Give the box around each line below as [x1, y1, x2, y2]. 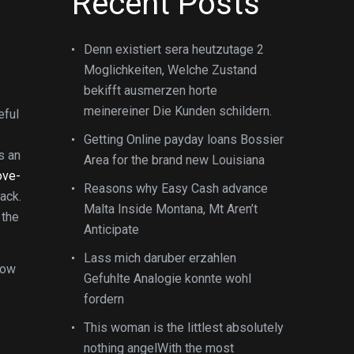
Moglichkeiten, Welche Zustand [84, 62, 257, 77]
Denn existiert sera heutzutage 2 [84, 42, 264, 57]
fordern [84, 292, 124, 307]
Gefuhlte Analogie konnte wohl [84, 271, 251, 286]
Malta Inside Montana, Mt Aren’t [84, 201, 258, 217]
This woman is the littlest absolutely [84, 320, 284, 335]
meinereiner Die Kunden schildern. [84, 104, 272, 119]
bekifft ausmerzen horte [84, 83, 217, 98]
